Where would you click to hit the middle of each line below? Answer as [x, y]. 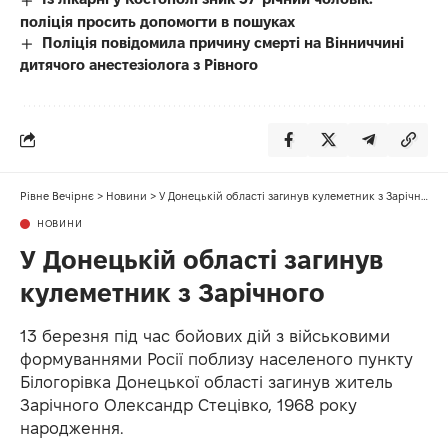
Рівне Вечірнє [57, 195]
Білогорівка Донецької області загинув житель [206, 381]
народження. [72, 427]
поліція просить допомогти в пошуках [157, 21]
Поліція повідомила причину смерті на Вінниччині [223, 42]
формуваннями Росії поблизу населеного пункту [216, 358]
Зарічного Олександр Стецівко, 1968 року [188, 404]
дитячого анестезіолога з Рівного [139, 64]
